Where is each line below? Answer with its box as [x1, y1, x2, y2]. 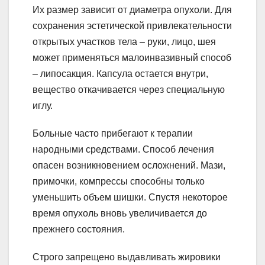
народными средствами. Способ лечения [33, 144, 214, 154]
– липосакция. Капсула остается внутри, [33, 68, 208, 79]
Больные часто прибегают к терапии [33, 128, 193, 138]
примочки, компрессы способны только [33, 176, 205, 186]
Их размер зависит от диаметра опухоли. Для [33, 4, 232, 15]
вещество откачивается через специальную [33, 84, 225, 95]
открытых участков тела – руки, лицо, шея [33, 36, 216, 47]
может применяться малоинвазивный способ [33, 52, 231, 63]
